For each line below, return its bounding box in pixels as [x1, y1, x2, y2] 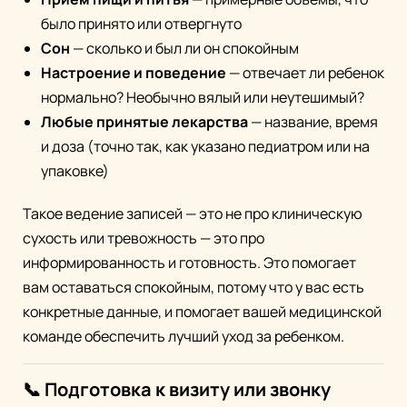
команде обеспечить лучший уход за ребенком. [23, 326, 344, 347]
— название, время [248, 112, 378, 133]
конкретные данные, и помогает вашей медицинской [23, 302, 382, 323]
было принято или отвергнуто [41, 14, 242, 35]
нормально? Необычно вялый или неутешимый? [41, 87, 364, 108]
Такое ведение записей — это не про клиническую [23, 203, 362, 224]
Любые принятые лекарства [41, 112, 248, 133]
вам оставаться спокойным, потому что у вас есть [23, 277, 364, 298]
